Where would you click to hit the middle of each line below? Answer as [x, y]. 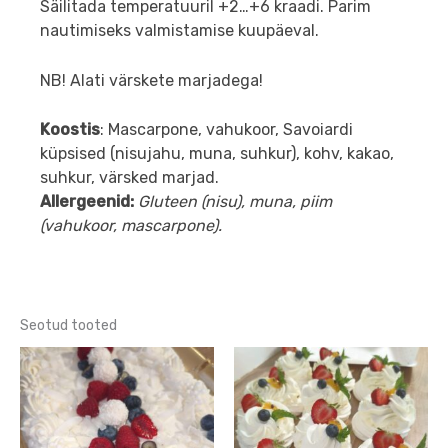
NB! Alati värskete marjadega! [151, 80]
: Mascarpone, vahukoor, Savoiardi [226, 130]
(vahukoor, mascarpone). [131, 226]
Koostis [70, 130]
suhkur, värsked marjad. [129, 178]
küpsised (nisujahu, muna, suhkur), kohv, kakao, [217, 154]
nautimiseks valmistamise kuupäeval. [179, 31]
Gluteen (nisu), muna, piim [235, 202]
